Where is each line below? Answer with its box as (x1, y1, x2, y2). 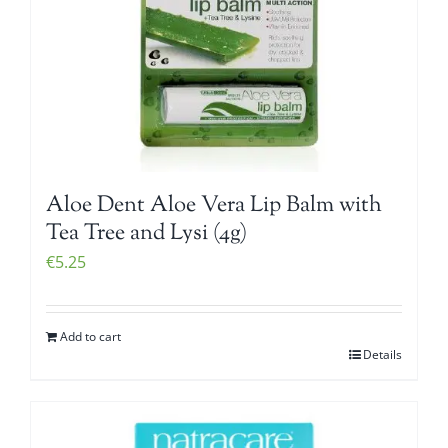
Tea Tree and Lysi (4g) (46, 217, 247, 250)
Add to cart (60, 327, 121, 345)
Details (363, 345, 402, 363)
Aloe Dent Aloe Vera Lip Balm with (46, 189, 382, 222)
